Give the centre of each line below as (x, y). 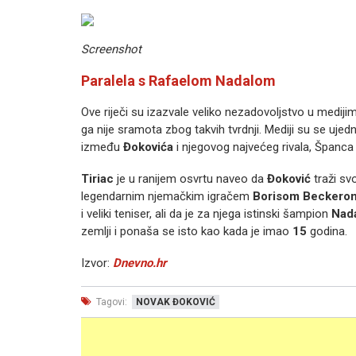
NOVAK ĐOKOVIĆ (176, 302)
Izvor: (97, 263)
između (102, 147)
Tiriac (97, 179)
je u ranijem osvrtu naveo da (190, 179)
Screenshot (111, 49)
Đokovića (148, 147)
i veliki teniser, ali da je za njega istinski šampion (206, 214)
